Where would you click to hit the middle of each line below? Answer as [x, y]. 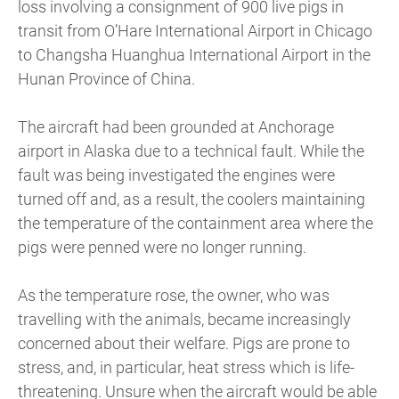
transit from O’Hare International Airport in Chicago [195, 31]
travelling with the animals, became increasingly [184, 320]
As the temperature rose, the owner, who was [174, 296]
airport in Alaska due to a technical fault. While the [191, 151]
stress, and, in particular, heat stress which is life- [186, 368]
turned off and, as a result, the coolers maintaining [191, 199]
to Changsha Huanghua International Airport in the [194, 55]
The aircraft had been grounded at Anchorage [176, 127]
